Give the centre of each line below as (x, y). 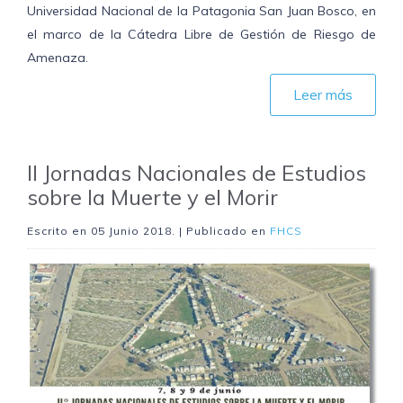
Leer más (323, 95)
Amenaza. (58, 58)
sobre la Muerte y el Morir (152, 197)
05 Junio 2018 (131, 231)
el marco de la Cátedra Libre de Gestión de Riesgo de (201, 35)
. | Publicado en (221, 231)
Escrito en (59, 231)
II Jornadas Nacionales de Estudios (197, 173)
